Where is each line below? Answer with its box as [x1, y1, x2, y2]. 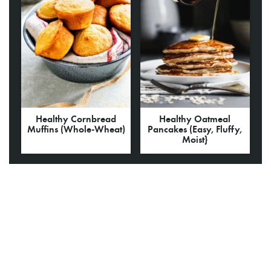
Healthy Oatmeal [159, 113, 231, 125]
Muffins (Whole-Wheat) [27, 123, 125, 135]
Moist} [182, 133, 208, 146]
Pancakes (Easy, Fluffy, [148, 123, 243, 135]
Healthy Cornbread [36, 113, 117, 125]
